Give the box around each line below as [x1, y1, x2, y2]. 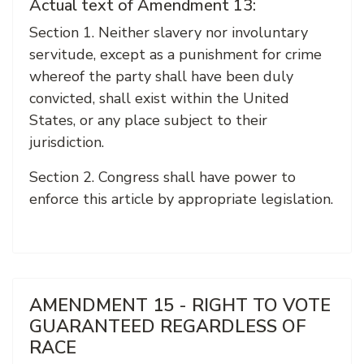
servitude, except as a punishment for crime [29, 45, 322, 64]
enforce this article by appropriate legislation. [29, 189, 333, 209]
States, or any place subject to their [29, 110, 267, 130]
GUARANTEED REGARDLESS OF [29, 314, 306, 339]
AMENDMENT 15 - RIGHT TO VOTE [29, 293, 331, 318]
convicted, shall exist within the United [29, 89, 289, 108]
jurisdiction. [29, 132, 108, 152]
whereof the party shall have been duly [29, 67, 293, 86]
